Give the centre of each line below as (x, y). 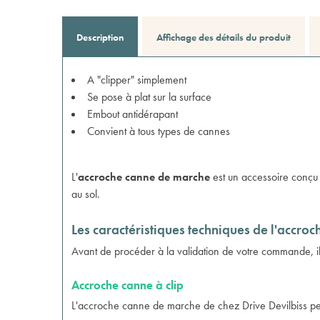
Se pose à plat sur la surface (149, 97)
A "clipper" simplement (137, 80)
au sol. (86, 194)
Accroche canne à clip (127, 285)
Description (100, 37)
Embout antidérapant (132, 114)
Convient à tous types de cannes (159, 131)
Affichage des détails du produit (224, 37)
